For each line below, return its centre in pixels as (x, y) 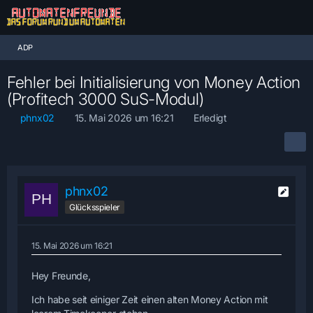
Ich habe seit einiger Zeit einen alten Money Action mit (150, 299)
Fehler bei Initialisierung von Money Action (154, 82)
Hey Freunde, (61, 276)
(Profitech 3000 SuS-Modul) (105, 99)
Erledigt (210, 118)
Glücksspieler (95, 207)
